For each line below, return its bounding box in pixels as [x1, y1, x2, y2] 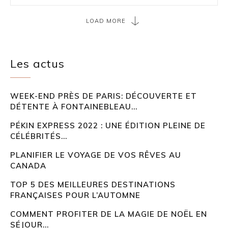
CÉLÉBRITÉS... [10, 131, 67, 141]
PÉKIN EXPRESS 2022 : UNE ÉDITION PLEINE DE [10, 121, 206, 131]
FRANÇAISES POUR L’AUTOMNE [10, 190, 140, 201]
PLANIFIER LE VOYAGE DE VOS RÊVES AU [10, 150, 181, 160]
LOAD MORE [86, 17, 126, 25]
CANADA [10, 161, 46, 171]
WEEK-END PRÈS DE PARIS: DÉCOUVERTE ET [10, 91, 197, 101]
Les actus [10, 56, 65, 71]
